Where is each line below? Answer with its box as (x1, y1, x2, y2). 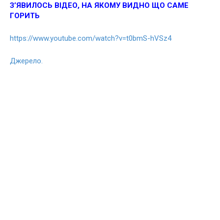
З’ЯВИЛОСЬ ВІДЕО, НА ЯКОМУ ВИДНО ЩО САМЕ (10, 1, 189, 10)
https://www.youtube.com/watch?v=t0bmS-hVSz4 (10, 34, 171, 43)
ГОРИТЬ (10, 11, 40, 21)
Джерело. (10, 56, 43, 66)
